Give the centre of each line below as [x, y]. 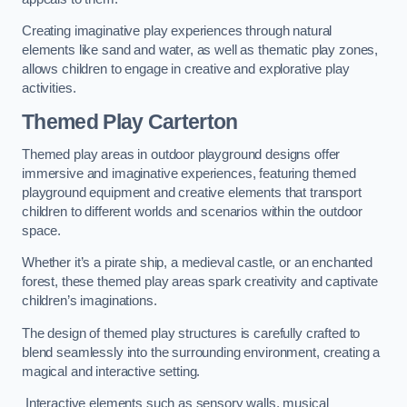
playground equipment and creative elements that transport [192, 192]
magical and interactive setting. [111, 371]
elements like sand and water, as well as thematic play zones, [200, 50]
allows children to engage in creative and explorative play [186, 69]
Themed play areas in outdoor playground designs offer [181, 154]
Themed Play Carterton [130, 121]
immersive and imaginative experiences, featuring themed [189, 173]
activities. [49, 89]
